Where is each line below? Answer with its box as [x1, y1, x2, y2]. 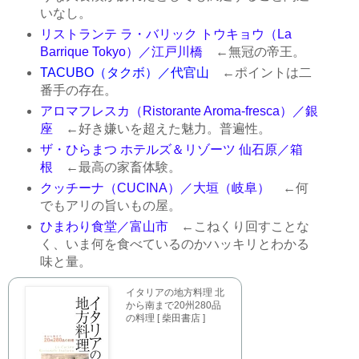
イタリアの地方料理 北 [126, 286, 224, 298]
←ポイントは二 [208, 66, 312, 80]
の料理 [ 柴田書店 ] [126, 312, 205, 324]
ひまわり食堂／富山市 [39, 220, 168, 233]
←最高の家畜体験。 [52, 160, 181, 175]
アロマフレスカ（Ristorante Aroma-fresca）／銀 [39, 104, 318, 119]
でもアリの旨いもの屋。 [39, 199, 181, 213]
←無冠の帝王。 [202, 45, 305, 59]
